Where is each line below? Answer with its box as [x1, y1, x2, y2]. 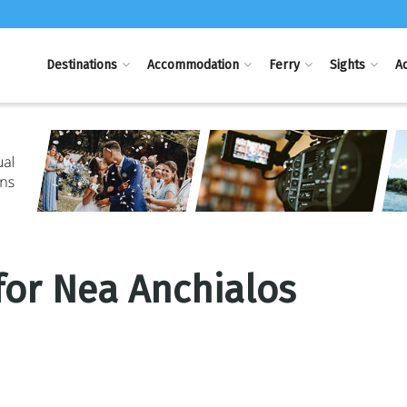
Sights [330, 57, 366, 73]
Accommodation [147, 57, 240, 73]
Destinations [46, 57, 118, 73]
